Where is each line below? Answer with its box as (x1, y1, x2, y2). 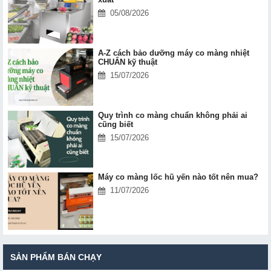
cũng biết (97, 119, 133, 129)
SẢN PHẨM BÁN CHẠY (10, 252, 102, 263)
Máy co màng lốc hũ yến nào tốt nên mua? (97, 172, 258, 182)
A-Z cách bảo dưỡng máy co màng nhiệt (97, 48, 249, 57)
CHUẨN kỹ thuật (97, 57, 157, 67)
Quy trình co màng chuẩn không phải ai (97, 110, 247, 120)
